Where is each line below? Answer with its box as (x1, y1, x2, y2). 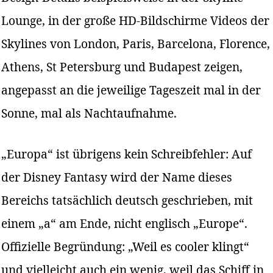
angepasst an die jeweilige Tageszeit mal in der (1, 82, 261, 99)
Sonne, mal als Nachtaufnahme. (1, 105, 177, 122)
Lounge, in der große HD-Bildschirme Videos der (1, 12, 270, 29)
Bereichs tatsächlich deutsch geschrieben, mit (1, 192, 253, 209)
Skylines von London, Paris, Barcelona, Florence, (1, 35, 271, 52)
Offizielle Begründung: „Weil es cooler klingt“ (1, 238, 250, 255)
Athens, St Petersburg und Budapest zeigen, (1, 58, 243, 76)
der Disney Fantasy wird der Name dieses (1, 169, 233, 186)
